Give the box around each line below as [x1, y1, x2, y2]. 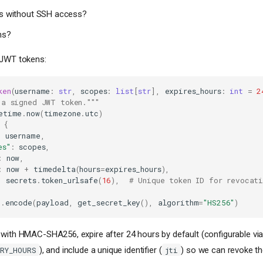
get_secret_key [77, 197, 141, 207]
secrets [5, 175, 36, 185]
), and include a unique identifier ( [39, 244, 162, 255]
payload [36, 197, 69, 207]
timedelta [33, 164, 76, 174]
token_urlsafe [41, 175, 98, 185]
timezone [43, 108, 81, 118]
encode [5, 197, 32, 207]
